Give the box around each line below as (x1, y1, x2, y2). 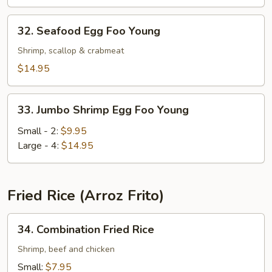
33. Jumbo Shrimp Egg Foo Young (18, 103, 189, 117)
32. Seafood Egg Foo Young (18, 24, 160, 38)
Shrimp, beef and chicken (18, 243, 115, 255)
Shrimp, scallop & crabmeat (18, 45, 124, 56)
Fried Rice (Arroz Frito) (7, 186, 164, 205)
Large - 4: (18, 139, 61, 152)
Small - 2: (18, 124, 61, 138)
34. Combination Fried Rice (18, 222, 154, 237)
